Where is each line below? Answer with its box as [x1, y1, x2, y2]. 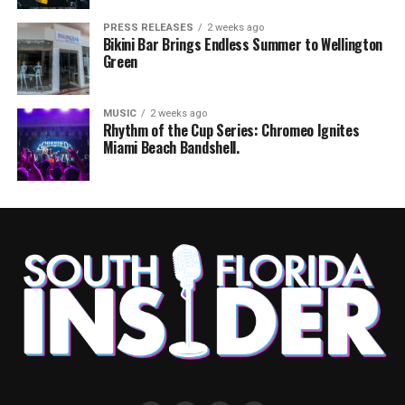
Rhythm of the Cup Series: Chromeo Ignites [102, 119, 360, 141]
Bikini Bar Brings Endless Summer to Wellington [102, 33, 382, 55]
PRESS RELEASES [102, 22, 193, 33]
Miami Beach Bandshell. [102, 137, 240, 158]
